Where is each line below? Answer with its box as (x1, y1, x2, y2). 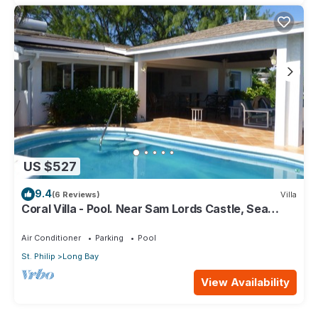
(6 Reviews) (52, 189, 100, 199)
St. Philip (21, 251, 55, 262)
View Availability (201, 275, 290, 290)
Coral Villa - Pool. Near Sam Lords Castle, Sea (21, 202, 268, 216)
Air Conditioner (21, 233, 81, 243)
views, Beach (21, 214, 95, 229)
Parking (95, 233, 124, 243)
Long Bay (62, 251, 99, 262)
